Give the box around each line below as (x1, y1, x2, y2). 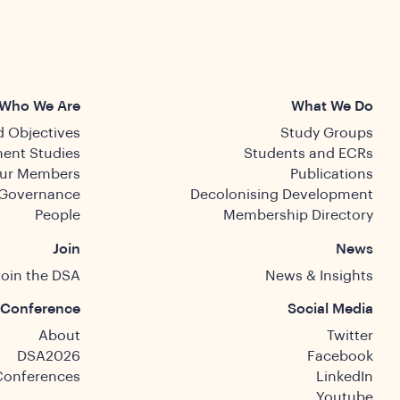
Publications (290, 167, 373, 182)
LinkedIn (316, 370, 373, 385)
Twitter (327, 329, 373, 344)
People (34, 208, 80, 223)
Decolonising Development (190, 187, 373, 203)
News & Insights (265, 268, 373, 283)
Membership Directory (223, 208, 373, 223)
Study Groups (280, 126, 373, 141)
